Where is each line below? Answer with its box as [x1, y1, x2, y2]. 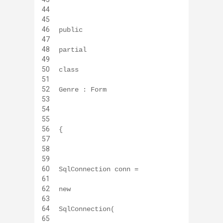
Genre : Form [59, 85, 107, 94]
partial [59, 45, 87, 54]
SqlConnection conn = [59, 165, 138, 173]
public [59, 25, 83, 34]
